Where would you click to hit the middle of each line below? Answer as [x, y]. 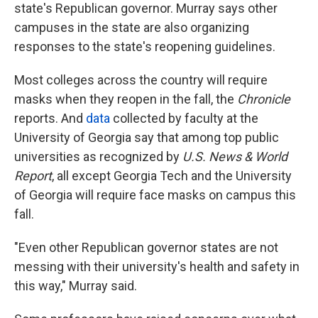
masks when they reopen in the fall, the [126, 99]
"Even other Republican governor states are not [146, 248]
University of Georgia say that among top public [147, 138]
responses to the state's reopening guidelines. [145, 47]
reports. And [50, 119]
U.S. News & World [235, 157]
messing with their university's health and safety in [157, 267]
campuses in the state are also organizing [132, 28]
